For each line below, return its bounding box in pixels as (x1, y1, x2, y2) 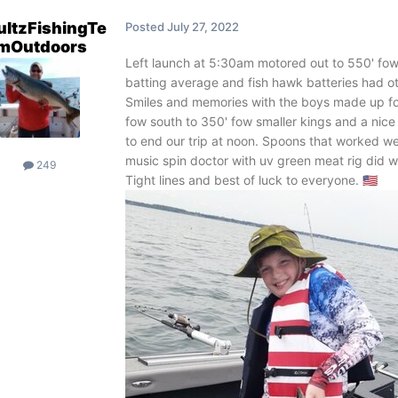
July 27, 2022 (166, 20, 239, 35)
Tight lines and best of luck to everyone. (124, 172, 362, 188)
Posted (124, 20, 167, 35)
